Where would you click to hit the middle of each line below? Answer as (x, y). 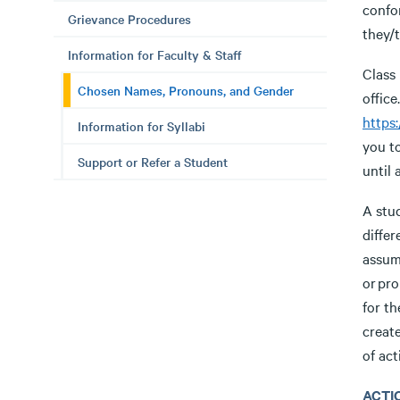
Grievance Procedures (129, 19)
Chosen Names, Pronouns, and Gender (186, 90)
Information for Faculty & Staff (155, 54)
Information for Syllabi (142, 126)
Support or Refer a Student (153, 162)
